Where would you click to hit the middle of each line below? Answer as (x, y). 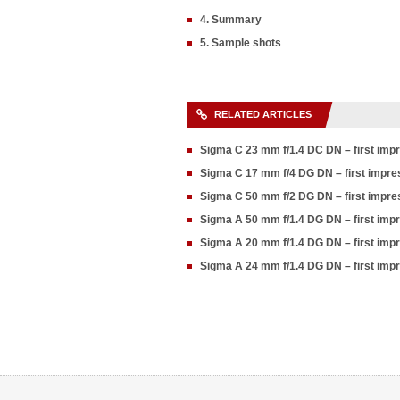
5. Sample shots (241, 43)
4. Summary (231, 20)
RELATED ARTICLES (263, 114)
